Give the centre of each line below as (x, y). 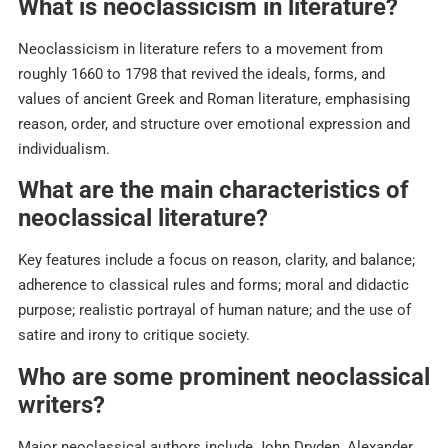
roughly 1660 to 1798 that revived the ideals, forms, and (201, 73)
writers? (61, 404)
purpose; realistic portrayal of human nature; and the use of (214, 310)
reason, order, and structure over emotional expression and (214, 123)
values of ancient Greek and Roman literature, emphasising (214, 98)
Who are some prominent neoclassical (224, 376)
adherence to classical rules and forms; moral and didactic (213, 285)
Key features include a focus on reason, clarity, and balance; (216, 260)
